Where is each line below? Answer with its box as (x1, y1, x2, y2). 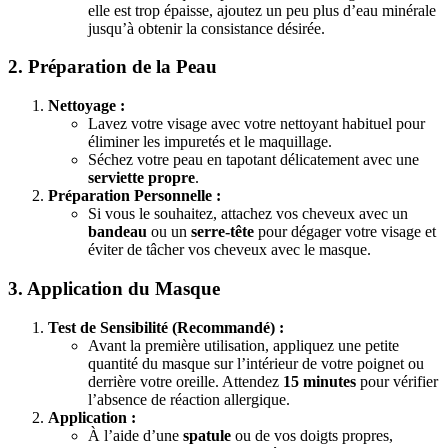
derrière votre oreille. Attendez (88, 372, 283, 390)
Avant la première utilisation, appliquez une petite (88, 336, 399, 354)
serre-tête (191, 223, 254, 241)
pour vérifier (356, 372, 438, 390)
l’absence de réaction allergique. (88, 390, 290, 408)
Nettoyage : (48, 97, 125, 115)
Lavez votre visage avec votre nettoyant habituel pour (88, 115, 425, 133)
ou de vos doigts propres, (231, 426, 393, 444)
